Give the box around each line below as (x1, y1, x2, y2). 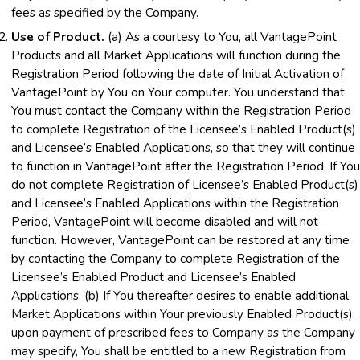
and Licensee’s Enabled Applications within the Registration (11, 194, 339, 211)
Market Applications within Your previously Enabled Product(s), (11, 305, 355, 322)
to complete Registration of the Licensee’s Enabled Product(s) (11, 120, 356, 137)
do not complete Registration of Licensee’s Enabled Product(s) (11, 175, 358, 193)
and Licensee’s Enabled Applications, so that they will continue (11, 138, 355, 156)
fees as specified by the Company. (11, 3, 198, 21)
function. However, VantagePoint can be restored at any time (11, 231, 350, 248)
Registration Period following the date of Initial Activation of (11, 64, 344, 82)
